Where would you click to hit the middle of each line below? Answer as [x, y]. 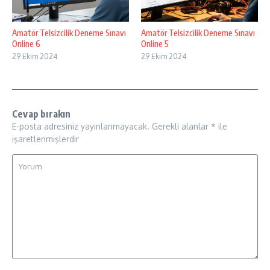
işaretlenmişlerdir [46, 139]
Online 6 [26, 43]
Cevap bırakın [42, 114]
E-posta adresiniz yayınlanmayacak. [81, 126]
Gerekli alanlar [181, 126]
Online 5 [155, 43]
